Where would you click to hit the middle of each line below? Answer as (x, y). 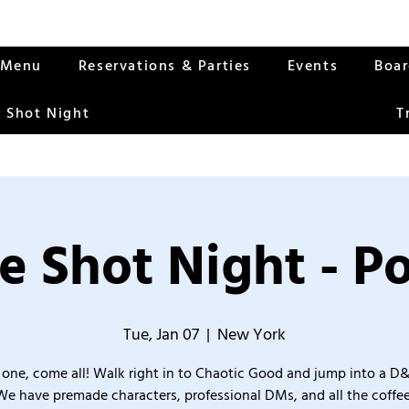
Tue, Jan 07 (161, 335)
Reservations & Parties (164, 66)
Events (313, 66)
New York (252, 335)
